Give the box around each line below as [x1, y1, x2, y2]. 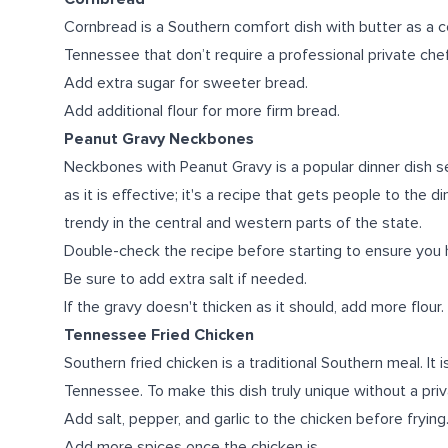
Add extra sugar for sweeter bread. [64, 73, 308, 93]
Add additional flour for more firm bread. [64, 101, 340, 121]
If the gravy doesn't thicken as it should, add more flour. [64, 297, 444, 317]
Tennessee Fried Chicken [64, 325, 254, 345]
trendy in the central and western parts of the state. [64, 213, 422, 233]
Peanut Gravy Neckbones [64, 129, 254, 149]
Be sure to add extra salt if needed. [64, 269, 307, 289]
